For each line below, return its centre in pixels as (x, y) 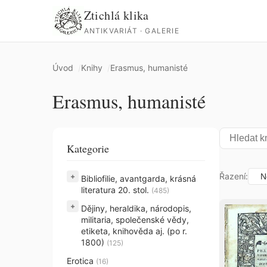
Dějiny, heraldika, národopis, (136, 208)
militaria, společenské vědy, (135, 220)
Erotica (81, 261)
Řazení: (234, 176)
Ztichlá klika (116, 15)
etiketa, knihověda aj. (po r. (134, 231)
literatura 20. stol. (116, 190)
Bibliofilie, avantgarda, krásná (139, 178)
